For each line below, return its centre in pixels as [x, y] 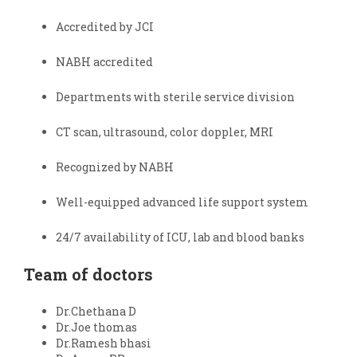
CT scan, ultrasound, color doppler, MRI [165, 132]
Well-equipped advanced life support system [182, 202]
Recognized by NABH [115, 167]
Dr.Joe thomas [96, 327]
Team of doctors [90, 274]
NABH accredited [106, 62]
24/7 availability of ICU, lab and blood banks [180, 237]
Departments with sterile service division [177, 97]
